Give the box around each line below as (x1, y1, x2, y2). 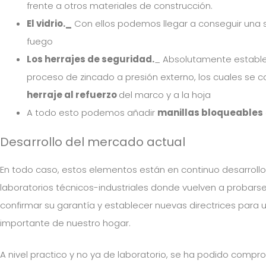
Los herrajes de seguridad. (27, 52, 154, 65)
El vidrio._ (27, 17, 72, 30)
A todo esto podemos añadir (27, 106, 157, 119)
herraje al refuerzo (27, 88, 119, 101)
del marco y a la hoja (119, 88, 211, 101)
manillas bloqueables (157, 106, 263, 119)
